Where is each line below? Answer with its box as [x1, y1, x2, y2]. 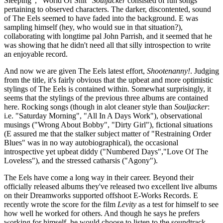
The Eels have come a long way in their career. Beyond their [4, 173, 194, 182]
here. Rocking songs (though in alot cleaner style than [4, 102, 174, 111]
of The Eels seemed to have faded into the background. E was [4, 13, 198, 22]
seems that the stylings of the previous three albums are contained [4, 93, 208, 102]
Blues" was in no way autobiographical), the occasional [4, 138, 178, 147]
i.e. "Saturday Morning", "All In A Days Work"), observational [4, 111, 202, 120]
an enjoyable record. [4, 49, 68, 58]
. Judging [190, 66, 219, 75]
